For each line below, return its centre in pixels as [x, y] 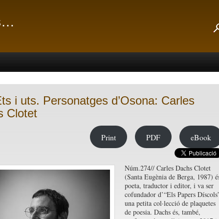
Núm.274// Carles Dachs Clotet [167, 168]
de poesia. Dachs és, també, [162, 212]
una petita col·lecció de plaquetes [170, 203]
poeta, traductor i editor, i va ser [169, 186]
